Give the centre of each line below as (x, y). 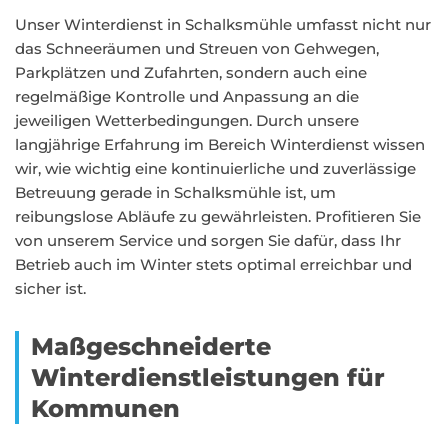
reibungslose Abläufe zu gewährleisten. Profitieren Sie (218, 216)
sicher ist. (50, 288)
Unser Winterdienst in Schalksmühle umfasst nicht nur (223, 24)
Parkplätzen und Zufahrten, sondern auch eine (191, 72)
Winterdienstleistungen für (208, 377)
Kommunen (105, 408)
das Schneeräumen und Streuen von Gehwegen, (197, 48)
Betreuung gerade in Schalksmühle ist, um (175, 192)
